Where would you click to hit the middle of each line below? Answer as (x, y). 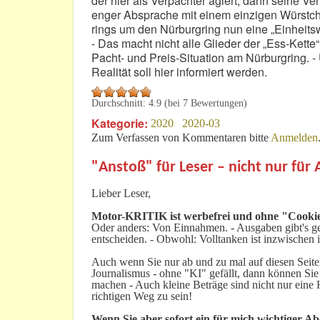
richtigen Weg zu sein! (142, 296)
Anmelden (294, 138)
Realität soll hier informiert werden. (179, 72)
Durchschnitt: (120, 104)
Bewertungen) (217, 104)
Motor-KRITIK (129, 216)
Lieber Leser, (121, 194)
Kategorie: (121, 124)
